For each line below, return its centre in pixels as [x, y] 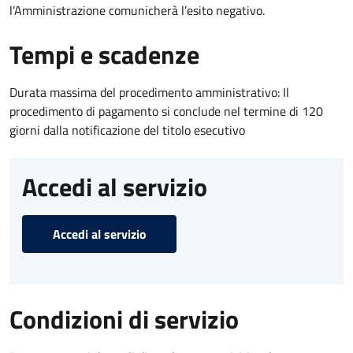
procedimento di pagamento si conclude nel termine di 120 [166, 111]
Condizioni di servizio [124, 319]
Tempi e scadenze [104, 54]
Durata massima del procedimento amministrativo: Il [149, 92]
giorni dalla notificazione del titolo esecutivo [127, 130]
